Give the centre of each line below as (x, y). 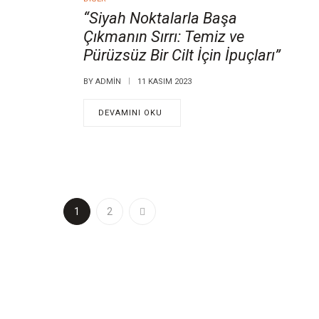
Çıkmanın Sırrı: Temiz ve (164, 37)
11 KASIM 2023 (164, 82)
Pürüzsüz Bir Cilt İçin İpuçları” (182, 56)
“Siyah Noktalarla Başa (160, 19)
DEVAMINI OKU (130, 113)
